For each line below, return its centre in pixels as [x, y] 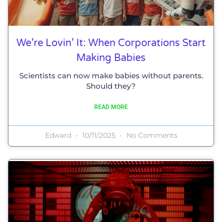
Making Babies [111, 58]
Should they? [111, 86]
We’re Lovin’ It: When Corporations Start [111, 43]
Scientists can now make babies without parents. [111, 75]
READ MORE [111, 107]
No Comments [151, 135]
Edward [59, 135]
